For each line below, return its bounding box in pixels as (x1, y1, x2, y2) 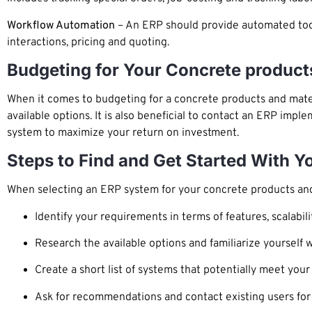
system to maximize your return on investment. (7, 125, 239, 140)
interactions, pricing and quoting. (7, 35, 169, 49)
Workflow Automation (7, 18, 115, 33)
